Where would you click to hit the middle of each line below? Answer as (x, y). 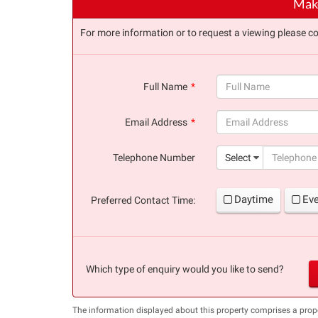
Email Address (156, 122)
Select (238, 157)
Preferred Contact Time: (143, 200)
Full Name (165, 86)
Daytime (254, 199)
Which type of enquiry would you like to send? (185, 269)
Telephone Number (154, 157)
